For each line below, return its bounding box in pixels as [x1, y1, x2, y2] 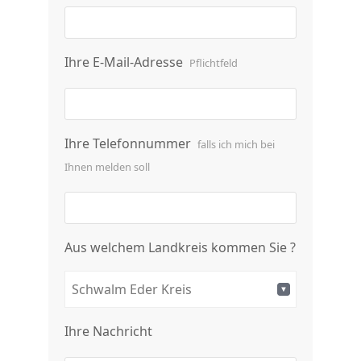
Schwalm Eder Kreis [72, 280, 192, 298]
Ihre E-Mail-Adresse [64, 53, 186, 71]
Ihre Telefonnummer [64, 135, 194, 152]
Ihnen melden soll [64, 160, 150, 174]
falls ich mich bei [197, 137, 275, 151]
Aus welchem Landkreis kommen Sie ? [64, 239, 296, 256]
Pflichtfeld [189, 56, 238, 70]
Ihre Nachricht [64, 322, 152, 340]
